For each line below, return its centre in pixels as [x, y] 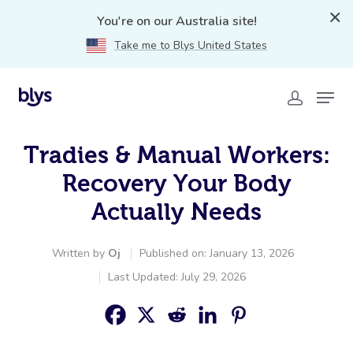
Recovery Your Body [176, 183]
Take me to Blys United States [191, 45]
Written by [80, 253]
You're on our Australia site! [176, 21]
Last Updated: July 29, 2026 [177, 277]
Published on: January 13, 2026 [216, 253]
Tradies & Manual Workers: [176, 155]
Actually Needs [176, 212]
